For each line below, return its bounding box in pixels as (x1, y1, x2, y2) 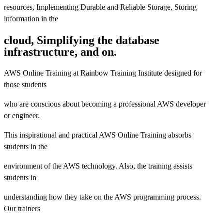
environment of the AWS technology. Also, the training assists (4, 161, 192, 170)
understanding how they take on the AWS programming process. (4, 192, 201, 201)
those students (4, 80, 46, 89)
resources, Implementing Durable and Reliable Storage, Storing (4, 2, 197, 11)
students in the (4, 142, 47, 151)
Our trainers (4, 204, 40, 213)
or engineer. (4, 111, 40, 120)
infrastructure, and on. (4, 45, 117, 58)
